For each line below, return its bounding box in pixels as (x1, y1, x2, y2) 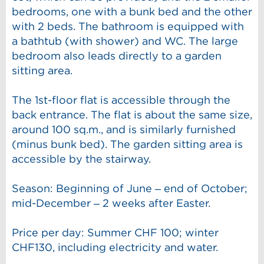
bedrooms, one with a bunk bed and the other (12, 5, 252, 18)
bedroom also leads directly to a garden (12, 49, 222, 62)
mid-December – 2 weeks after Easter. (12, 196, 210, 209)
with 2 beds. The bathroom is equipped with (12, 19, 244, 32)
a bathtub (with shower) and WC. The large (12, 34, 238, 47)
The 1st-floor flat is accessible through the (12, 93, 230, 106)
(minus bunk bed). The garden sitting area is (12, 137, 243, 150)
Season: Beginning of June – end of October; (12, 181, 247, 194)
